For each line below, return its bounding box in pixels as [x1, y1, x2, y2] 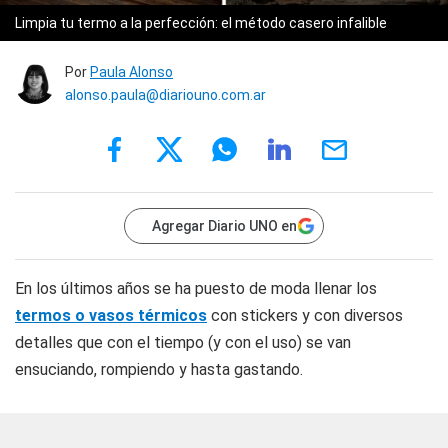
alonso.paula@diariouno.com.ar [65, 86, 266, 103]
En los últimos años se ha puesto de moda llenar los [15, 278, 377, 298]
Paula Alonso [90, 63, 173, 80]
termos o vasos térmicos [15, 305, 207, 325]
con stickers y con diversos [207, 305, 403, 325]
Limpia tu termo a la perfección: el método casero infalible [15, 14, 387, 31]
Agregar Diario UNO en [152, 217, 297, 234]
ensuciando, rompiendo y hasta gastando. [15, 359, 303, 379]
